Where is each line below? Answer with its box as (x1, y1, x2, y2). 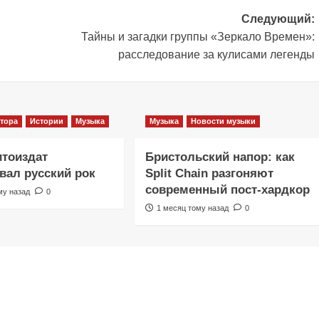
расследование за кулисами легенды (117, 48, 315, 61)
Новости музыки (190, 116, 256, 125)
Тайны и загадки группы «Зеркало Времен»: (80, 30, 315, 43)
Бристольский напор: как (145, 150, 295, 164)
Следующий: (241, 12, 315, 25)
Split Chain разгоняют (145, 166, 273, 180)
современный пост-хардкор (145, 182, 310, 197)
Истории (30, 116, 64, 125)
